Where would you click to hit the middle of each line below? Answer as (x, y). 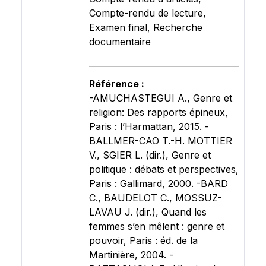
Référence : (117, 84)
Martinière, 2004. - (131, 255)
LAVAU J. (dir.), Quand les (148, 212)
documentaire (120, 42)
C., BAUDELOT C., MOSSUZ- (155, 198)
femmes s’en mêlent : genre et (157, 226)
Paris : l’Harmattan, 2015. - (149, 126)
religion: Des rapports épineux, (159, 112)
